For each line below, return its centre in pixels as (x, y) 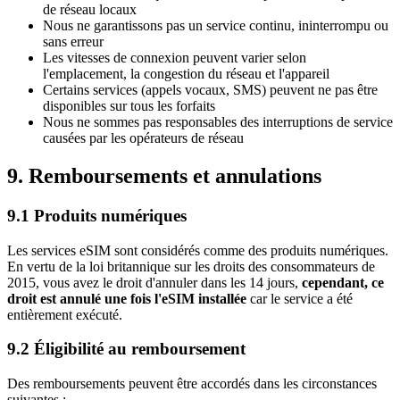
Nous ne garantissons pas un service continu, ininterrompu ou (216, 26)
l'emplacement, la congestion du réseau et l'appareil (186, 74)
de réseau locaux (90, 10)
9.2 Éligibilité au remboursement (126, 349)
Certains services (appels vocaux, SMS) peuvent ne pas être (210, 90)
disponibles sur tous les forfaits (129, 106)
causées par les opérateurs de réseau (143, 138)
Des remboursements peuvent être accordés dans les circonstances (192, 383)
